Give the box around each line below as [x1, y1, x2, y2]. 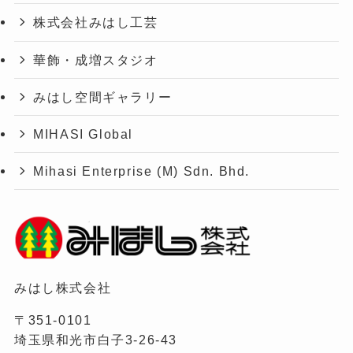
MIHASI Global [33, 127, 134, 142]
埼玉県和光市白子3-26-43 [13, 332, 178, 347]
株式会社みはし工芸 [33, 15, 158, 30]
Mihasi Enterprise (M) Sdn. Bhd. [33, 164, 251, 179]
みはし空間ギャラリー [33, 89, 173, 104]
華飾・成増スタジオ [33, 52, 158, 67]
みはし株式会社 [13, 280, 112, 295]
